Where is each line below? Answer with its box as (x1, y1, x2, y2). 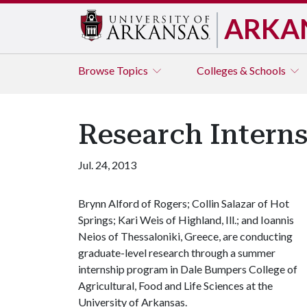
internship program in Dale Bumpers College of (78, 262, 297, 275)
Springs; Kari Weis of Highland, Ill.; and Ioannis (78, 213, 294, 226)
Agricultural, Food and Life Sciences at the (78, 279, 273, 292)
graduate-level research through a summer (78, 246, 275, 259)
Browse (78, 64, 116, 77)
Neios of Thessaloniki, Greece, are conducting (78, 230, 293, 243)
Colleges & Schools (197, 64, 288, 77)
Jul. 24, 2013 (78, 158, 136, 171)
